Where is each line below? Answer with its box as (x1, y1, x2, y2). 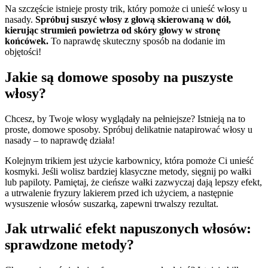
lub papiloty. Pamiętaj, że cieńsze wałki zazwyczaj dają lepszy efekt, (5, 176, 262, 187)
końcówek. (5, 35, 48, 46)
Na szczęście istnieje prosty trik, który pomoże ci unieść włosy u (5, 3, 247, 14)
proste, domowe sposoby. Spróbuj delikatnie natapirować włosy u (5, 124, 252, 135)
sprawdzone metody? (5, 237, 134, 253)
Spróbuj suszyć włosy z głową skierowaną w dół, (35, 14, 231, 25)
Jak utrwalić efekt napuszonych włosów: (5, 221, 251, 237)
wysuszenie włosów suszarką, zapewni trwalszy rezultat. (5, 198, 218, 209)
